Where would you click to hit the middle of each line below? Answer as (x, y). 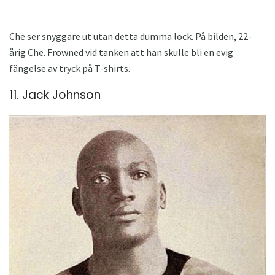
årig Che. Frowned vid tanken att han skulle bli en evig (121, 52)
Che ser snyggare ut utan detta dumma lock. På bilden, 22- (130, 36)
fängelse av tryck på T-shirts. (70, 68)
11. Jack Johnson (55, 95)
